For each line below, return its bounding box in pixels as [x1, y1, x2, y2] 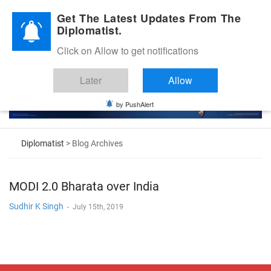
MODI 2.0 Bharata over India [9, 178, 159, 194]
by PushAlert [116, 99, 154, 109]
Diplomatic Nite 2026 [17, 10, 80, 18]
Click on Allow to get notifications [57, 44, 198, 57]
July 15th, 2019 [73, 202, 123, 211]
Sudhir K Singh [9, 201, 64, 211]
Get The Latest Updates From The [57, 10, 241, 26]
